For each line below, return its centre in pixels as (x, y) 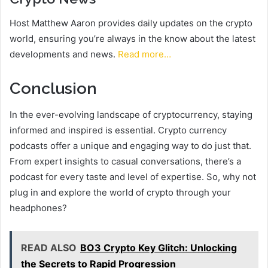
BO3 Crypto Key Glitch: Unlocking (159, 248)
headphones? (38, 208)
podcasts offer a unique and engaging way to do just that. (130, 146)
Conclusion (53, 88)
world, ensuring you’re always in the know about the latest (133, 38)
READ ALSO (49, 248)
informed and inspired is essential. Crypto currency (118, 130)
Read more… (144, 54)
